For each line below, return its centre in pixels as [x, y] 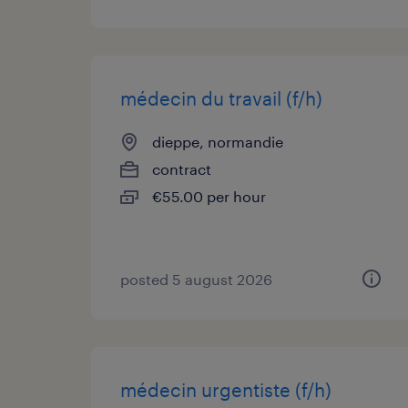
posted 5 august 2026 [196, 279]
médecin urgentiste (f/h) [226, 390]
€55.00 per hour [209, 196]
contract [182, 169]
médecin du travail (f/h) [221, 98]
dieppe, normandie [218, 142]
